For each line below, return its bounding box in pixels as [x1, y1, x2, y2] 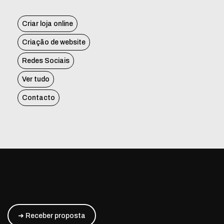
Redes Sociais [22, 57, 69, 65]
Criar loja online [22, 20, 73, 28]
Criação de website [22, 38, 85, 46]
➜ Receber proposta [18, 211, 85, 219]
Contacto [22, 94, 55, 102]
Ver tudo [22, 75, 49, 83]
